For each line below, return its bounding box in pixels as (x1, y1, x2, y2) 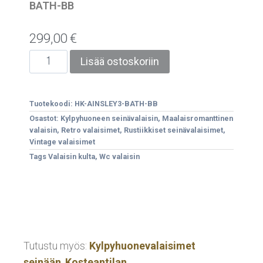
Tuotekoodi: (29, 99, 75, 108)
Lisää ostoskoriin (80, 55, 160, 68)
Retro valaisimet (61, 126, 120, 134)
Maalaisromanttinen (162, 114, 233, 123)
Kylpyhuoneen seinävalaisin (60, 114, 158, 123)
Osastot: (29, 114, 59, 123)
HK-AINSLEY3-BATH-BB (75, 99, 158, 108)
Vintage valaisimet (29, 137, 95, 146)
